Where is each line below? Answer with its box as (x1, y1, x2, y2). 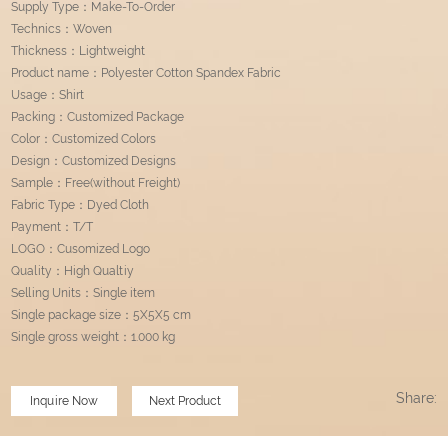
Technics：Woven (11, 22, 113, 37)
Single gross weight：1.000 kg (11, 330, 176, 345)
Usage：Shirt (11, 88, 85, 103)
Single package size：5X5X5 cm (11, 308, 192, 323)
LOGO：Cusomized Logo (11, 242, 151, 257)
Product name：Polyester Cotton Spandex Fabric (11, 66, 282, 81)
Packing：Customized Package (11, 110, 185, 125)
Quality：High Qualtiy (11, 264, 135, 279)
